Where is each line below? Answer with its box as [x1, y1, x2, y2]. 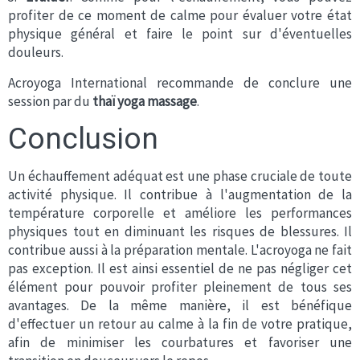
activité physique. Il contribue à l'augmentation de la [8, 186, 352, 203]
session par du [8, 92, 92, 110]
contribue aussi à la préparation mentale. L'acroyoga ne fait [8, 241, 352, 259]
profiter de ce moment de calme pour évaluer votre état [8, 6, 352, 24]
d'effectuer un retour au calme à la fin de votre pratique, [8, 315, 352, 333]
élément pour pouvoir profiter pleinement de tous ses [8, 278, 352, 296]
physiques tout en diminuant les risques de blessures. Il [8, 223, 352, 240]
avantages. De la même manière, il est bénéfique [8, 297, 352, 314]
